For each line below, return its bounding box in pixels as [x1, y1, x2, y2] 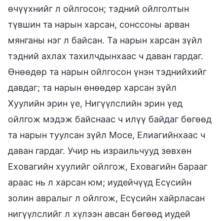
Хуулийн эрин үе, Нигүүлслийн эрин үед [8, 98, 183, 109]
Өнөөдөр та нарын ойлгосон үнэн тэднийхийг [8, 66, 207, 77]
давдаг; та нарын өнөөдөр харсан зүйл [8, 82, 177, 93]
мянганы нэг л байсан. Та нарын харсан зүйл [8, 35, 202, 45]
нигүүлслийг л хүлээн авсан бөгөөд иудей [8, 208, 190, 219]
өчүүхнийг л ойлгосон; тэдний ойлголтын [8, 3, 189, 14]
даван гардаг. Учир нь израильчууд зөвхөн [8, 145, 191, 156]
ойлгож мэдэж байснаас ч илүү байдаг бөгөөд [8, 113, 212, 124]
